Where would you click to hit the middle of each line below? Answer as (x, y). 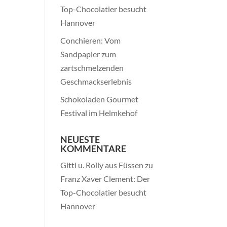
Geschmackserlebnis (96, 81)
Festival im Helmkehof (99, 113)
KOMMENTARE (93, 148)
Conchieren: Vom (91, 40)
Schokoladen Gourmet (100, 99)
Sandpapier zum (88, 54)
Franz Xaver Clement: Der (105, 179)
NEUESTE (80, 139)
